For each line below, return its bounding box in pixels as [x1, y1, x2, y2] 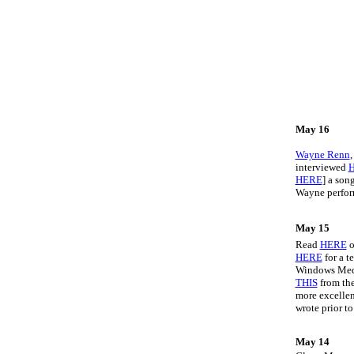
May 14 [295, 336, 330, 348]
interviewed [295, 161, 348, 173]
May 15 [295, 222, 330, 234]
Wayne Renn [295, 149, 350, 160]
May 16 [295, 123, 330, 135]
